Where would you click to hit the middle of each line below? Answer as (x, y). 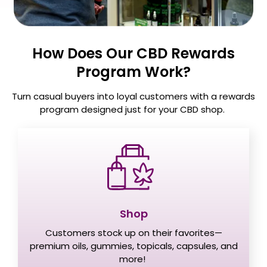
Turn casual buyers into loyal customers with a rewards (133, 96)
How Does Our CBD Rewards (133, 53)
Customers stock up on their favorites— (133, 233)
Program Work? (133, 72)
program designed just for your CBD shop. (133, 109)
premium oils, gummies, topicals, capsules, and (133, 246)
